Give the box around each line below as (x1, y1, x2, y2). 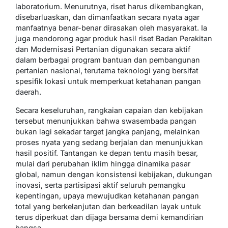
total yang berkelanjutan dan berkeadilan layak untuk (15, 202, 201, 211)
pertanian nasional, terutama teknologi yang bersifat (15, 66, 198, 75)
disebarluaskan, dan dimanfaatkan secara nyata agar (15, 12, 199, 21)
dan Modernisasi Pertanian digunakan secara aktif (15, 44, 190, 53)
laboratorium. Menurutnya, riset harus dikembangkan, (15, 2, 204, 11)
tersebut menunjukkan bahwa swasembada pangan (15, 116, 196, 125)
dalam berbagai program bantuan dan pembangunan (15, 55, 200, 64)
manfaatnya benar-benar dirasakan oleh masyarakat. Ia (15, 23, 207, 32)
